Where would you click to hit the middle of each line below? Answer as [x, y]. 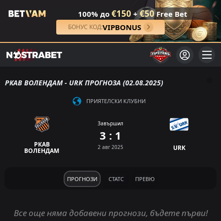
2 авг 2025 [110, 147]
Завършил [110, 123]
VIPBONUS [122, 27]
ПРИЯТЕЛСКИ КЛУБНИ [116, 101]
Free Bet [171, 14]
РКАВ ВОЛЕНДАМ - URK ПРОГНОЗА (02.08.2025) [84, 83]
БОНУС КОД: [85, 27]
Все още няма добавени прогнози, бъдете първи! [110, 213]
